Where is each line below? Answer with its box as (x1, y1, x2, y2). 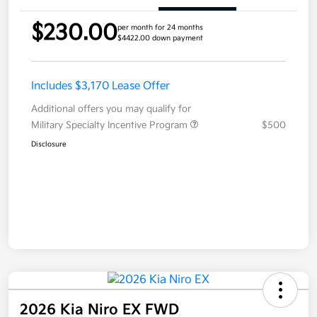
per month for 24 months (117, 23, 203, 33)
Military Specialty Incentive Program (31, 120, 190, 132)
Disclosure (31, 140, 67, 149)
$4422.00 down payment (117, 34, 203, 43)
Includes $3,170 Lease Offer (31, 79, 170, 93)
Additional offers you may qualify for (31, 103, 191, 115)
